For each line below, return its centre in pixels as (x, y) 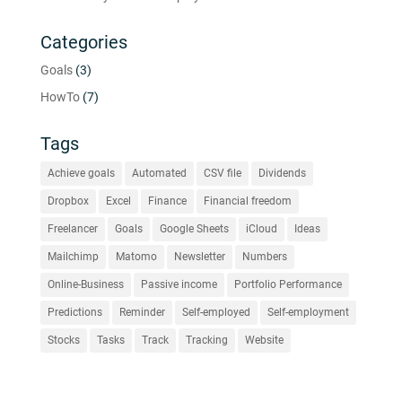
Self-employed (216, 312)
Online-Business (85, 284)
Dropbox (68, 201)
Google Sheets (194, 228)
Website (264, 340)
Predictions (74, 312)
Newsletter (199, 256)
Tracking (206, 340)
